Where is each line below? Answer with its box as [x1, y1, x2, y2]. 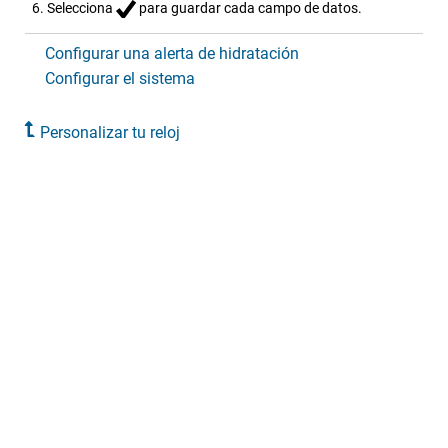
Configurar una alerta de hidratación [45, 44, 299, 64]
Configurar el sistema [45, 69, 195, 89]
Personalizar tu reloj [40, 123, 180, 143]
